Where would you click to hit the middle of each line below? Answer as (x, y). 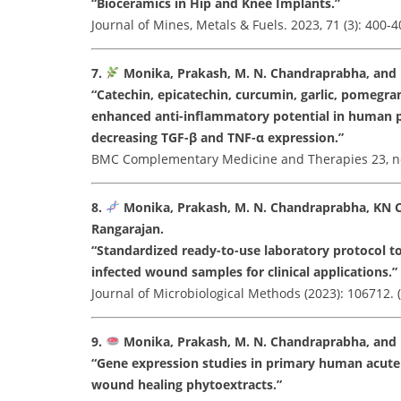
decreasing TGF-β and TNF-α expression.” (218, 137)
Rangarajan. (128, 228)
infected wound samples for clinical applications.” (244, 271)
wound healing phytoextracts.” (187, 384)
